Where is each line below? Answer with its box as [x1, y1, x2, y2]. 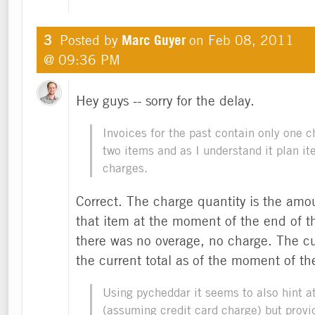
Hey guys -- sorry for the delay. [76, 91, 255, 108]
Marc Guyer [122, 31, 186, 49]
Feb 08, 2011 [208, 31, 294, 48]
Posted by [60, 31, 122, 48]
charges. [103, 160, 148, 175]
